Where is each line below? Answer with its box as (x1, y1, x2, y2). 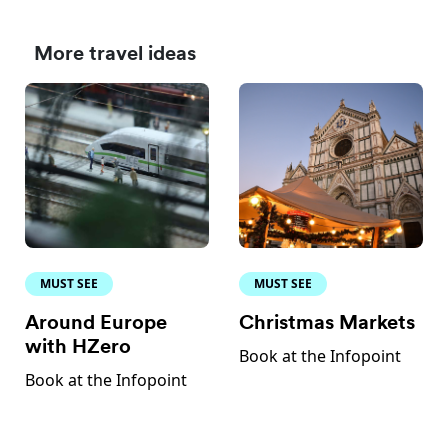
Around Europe (25, 314, 168, 335)
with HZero (25, 338, 132, 359)
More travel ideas (34, 45, 197, 66)
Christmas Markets (239, 314, 416, 335)
